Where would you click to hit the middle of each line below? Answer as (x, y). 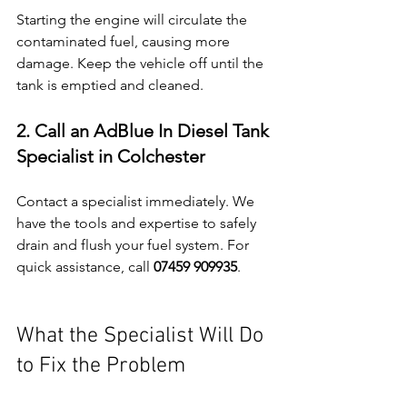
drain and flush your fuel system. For (134, 245)
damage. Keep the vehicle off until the (142, 64)
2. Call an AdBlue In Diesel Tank (145, 131)
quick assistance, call (85, 267)
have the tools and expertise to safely (138, 223)
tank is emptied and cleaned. (110, 85)
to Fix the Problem (101, 367)
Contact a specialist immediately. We (137, 202)
